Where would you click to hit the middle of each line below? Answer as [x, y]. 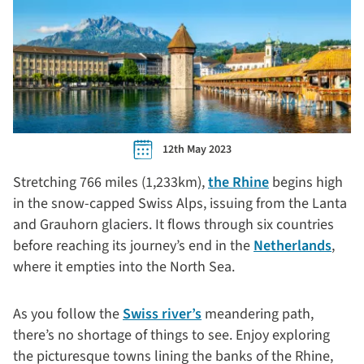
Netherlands [292, 246]
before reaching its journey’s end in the [133, 246]
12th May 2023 [197, 149]
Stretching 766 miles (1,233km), [110, 182]
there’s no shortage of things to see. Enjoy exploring [171, 335]
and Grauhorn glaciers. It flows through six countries [173, 225]
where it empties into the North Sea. [126, 267]
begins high [306, 182]
